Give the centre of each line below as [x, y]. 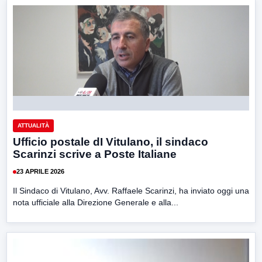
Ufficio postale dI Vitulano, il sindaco [111, 142]
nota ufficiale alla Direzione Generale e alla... [96, 202]
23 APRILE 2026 [40, 172]
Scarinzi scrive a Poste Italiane [95, 154]
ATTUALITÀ [33, 125]
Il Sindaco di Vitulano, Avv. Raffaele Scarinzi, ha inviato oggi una [131, 190]
